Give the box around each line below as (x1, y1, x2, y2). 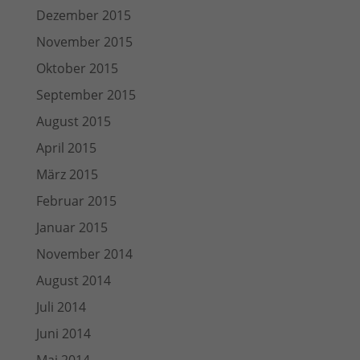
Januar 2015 (35, 219, 108, 236)
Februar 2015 (35, 192, 117, 210)
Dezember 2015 (35, 6, 131, 24)
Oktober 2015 (35, 59, 118, 77)
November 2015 (35, 33, 133, 51)
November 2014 (35, 245, 133, 263)
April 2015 (35, 139, 96, 157)
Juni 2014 (35, 325, 91, 342)
